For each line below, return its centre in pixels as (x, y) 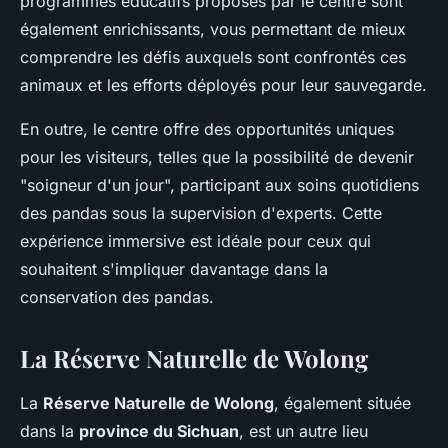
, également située (342, 403)
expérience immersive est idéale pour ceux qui (195, 241)
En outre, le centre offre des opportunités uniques (207, 129)
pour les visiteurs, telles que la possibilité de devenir (217, 157)
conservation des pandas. (117, 297)
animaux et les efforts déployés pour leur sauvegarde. (223, 85)
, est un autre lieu (303, 431)
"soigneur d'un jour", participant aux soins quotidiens (219, 185)
